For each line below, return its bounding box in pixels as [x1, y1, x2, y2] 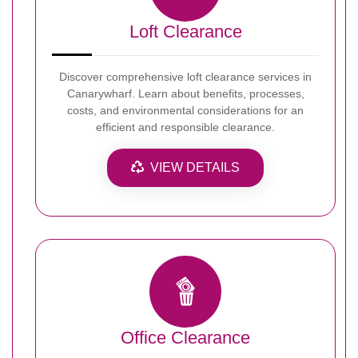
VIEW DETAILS [150, 160, 240, 174]
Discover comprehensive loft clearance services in [59, 70, 312, 83]
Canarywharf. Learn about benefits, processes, [66, 86, 304, 100]
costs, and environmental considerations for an [67, 103, 304, 117]
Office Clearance [121, 327, 250, 348]
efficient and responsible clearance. [96, 120, 275, 133]
